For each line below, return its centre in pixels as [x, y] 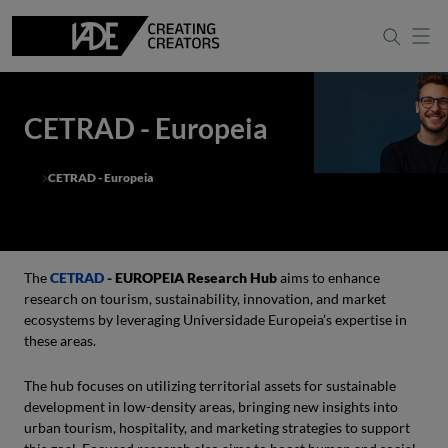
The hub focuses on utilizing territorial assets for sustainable [210, 385]
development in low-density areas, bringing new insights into [211, 406]
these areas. [60, 340]
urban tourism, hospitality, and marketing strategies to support [217, 427]
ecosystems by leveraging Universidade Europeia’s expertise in [215, 319]
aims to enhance [328, 277]
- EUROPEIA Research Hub [190, 277]
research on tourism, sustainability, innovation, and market [205, 298]
